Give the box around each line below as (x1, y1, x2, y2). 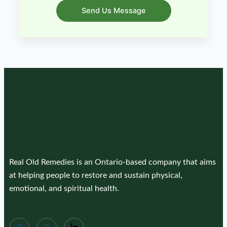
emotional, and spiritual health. (9, 184, 119, 193)
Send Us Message (81, 6, 146, 15)
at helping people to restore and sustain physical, (9, 171, 182, 179)
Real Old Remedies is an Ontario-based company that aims (9, 158, 216, 166)
